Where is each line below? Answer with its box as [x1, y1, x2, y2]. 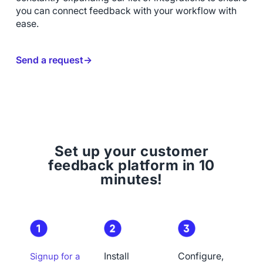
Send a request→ [15, 54, 92, 66]
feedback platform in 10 [48, 156, 215, 174]
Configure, [178, 250, 224, 262]
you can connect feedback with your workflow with [15, 5, 237, 16]
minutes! [100, 170, 163, 188]
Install [103, 250, 129, 262]
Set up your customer [54, 142, 209, 160]
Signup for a [29, 251, 80, 262]
